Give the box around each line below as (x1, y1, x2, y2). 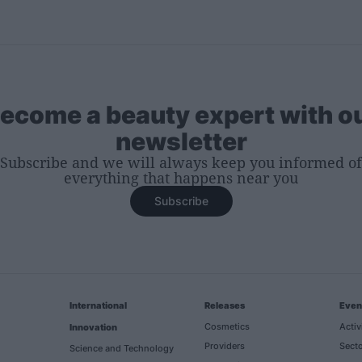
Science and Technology (69, 342, 174, 354)
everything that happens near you (64, 167, 298, 187)
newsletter (115, 126, 247, 156)
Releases (204, 299, 245, 311)
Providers (204, 339, 245, 351)
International (69, 299, 127, 311)
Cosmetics (204, 320, 250, 332)
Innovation (69, 321, 117, 333)
